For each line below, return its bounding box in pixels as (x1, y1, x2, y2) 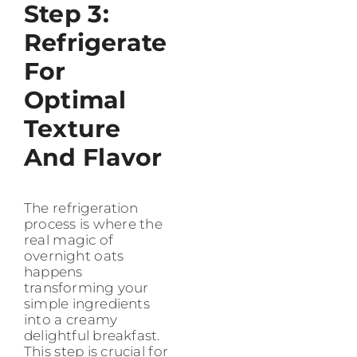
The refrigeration (24, 199, 139, 216)
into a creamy (24, 311, 118, 328)
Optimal (24, 84, 127, 115)
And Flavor (24, 142, 163, 172)
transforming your (24, 279, 149, 296)
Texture (24, 113, 121, 143)
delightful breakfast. (24, 327, 160, 343)
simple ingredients (24, 295, 150, 312)
